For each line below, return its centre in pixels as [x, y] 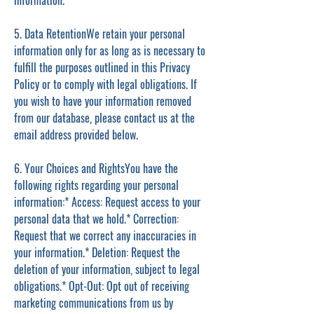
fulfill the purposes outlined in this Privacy [102, 67]
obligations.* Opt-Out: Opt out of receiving [102, 286]
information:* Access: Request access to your [107, 202]
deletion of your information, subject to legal [107, 269]
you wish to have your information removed [103, 101]
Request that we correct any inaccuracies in [105, 235]
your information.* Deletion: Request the [97, 252]
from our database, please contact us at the [104, 118]
